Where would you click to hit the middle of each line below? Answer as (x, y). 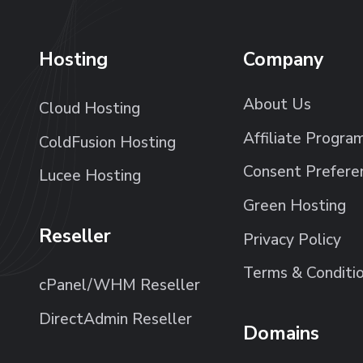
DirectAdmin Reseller (115, 319)
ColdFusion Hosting (107, 142)
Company (283, 59)
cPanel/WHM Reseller (119, 286)
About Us (277, 105)
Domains (281, 333)
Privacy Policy (292, 239)
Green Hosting (294, 205)
